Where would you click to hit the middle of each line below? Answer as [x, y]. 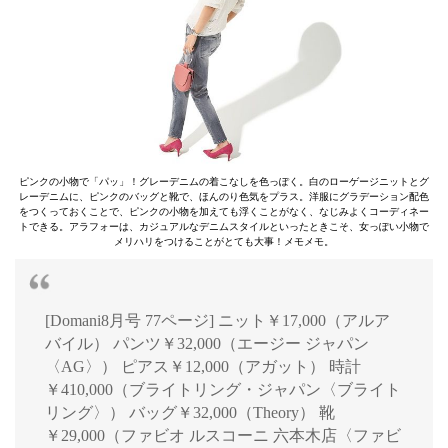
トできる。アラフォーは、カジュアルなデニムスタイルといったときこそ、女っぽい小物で [224, 227]
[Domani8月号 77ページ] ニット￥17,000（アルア [217, 321]
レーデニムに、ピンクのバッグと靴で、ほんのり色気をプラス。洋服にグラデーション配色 [224, 197]
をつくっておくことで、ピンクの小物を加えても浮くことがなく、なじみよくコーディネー [224, 212]
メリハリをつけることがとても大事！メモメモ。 [224, 242]
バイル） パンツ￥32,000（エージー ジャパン [207, 344]
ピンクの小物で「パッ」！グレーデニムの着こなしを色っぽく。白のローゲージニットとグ [224, 182]
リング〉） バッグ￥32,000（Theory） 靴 [190, 413]
